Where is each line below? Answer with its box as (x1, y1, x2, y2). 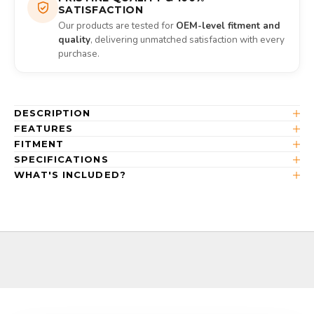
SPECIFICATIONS (14, 153, 109, 165)
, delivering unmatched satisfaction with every (90, 33, 285, 47)
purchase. (58, 47, 100, 61)
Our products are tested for (58, 19, 176, 33)
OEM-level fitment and (176, 19, 280, 33)
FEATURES (14, 123, 74, 135)
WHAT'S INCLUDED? (14, 169, 126, 181)
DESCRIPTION (14, 107, 91, 119)
